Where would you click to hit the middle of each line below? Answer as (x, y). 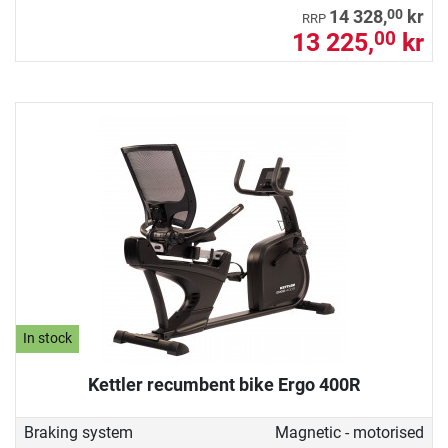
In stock (48, 339)
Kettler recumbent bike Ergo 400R (224, 384)
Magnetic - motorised (349, 432)
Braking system (78, 432)
